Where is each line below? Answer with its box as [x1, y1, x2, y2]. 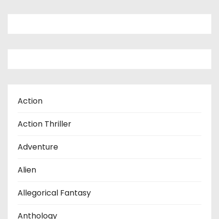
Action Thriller [18, 118, 71, 130]
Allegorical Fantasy [18, 187, 91, 198]
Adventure [18, 141, 58, 153]
